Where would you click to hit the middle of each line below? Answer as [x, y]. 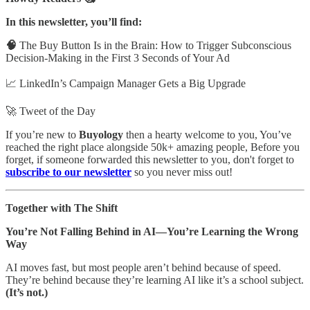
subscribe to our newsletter [69, 172]
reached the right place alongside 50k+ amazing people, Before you [153, 147]
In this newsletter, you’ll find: [74, 21]
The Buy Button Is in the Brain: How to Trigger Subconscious [155, 45]
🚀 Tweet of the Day [51, 111]
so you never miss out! [182, 172]
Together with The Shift [62, 208]
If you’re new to [42, 134]
